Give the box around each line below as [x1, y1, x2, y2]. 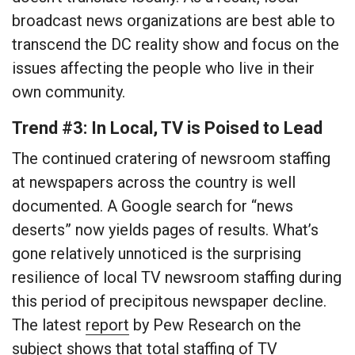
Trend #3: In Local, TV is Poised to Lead [12, 118, 323, 139]
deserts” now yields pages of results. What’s [12, 220, 319, 240]
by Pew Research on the [129, 315, 301, 335]
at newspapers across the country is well [12, 173, 296, 193]
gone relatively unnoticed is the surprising [12, 244, 301, 264]
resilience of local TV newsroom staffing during [12, 268, 342, 288]
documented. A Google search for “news [12, 197, 293, 216]
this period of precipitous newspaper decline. [12, 292, 326, 311]
